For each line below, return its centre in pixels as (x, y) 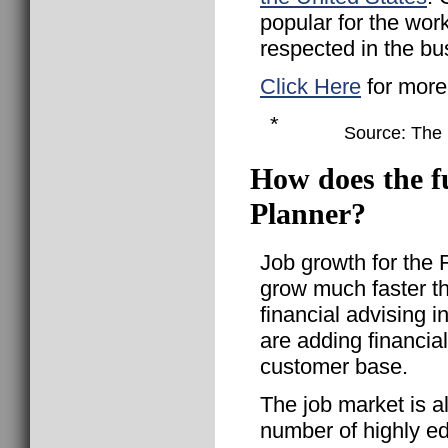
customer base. (334, 367)
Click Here (310, 86)
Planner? (308, 214)
